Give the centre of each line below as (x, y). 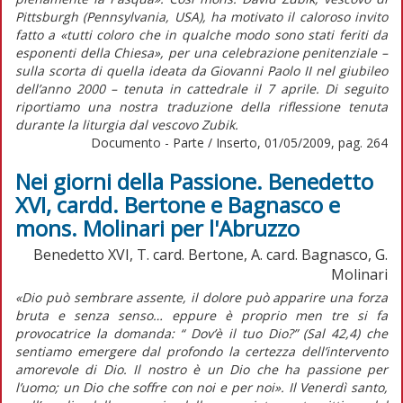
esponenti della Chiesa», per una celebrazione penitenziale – (201, 52)
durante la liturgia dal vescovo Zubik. (127, 124)
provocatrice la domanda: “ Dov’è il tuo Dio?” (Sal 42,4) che (201, 333)
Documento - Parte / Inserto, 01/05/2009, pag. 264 (239, 142)
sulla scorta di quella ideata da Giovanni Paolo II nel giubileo (201, 70)
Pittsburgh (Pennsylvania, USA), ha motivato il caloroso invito (201, 16)
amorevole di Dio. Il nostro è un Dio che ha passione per (201, 369)
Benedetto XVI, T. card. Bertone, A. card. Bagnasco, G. (210, 254)
